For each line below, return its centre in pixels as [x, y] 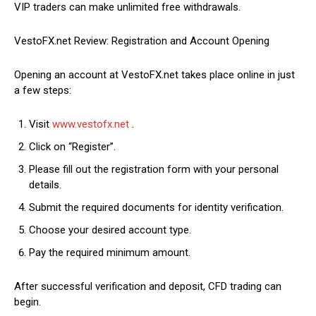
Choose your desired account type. [110, 230]
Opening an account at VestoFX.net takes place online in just [154, 75]
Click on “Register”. [72, 147]
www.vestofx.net [91, 124]
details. [45, 185]
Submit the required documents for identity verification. [156, 208]
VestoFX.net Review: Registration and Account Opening [142, 41]
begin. [28, 302]
